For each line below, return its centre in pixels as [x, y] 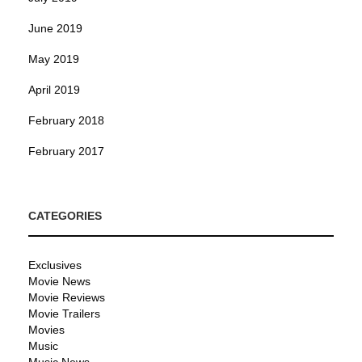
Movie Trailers [64, 314]
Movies [46, 330]
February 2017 [66, 152]
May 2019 [54, 59]
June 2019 [55, 29]
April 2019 [54, 90]
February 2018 [66, 121]
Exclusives [55, 265]
